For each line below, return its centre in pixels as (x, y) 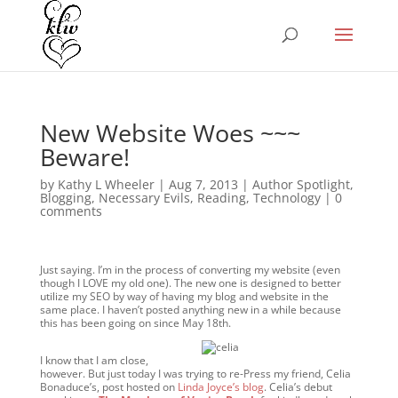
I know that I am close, (94, 360)
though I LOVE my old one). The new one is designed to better (190, 283)
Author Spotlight (301, 184)
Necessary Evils (144, 198)
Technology (287, 198)
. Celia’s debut (298, 387)
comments (71, 211)
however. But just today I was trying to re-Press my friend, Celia (195, 374)
